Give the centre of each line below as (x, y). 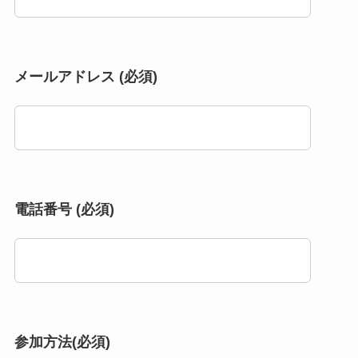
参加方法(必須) (62, 342)
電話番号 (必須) (64, 209)
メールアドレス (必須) (86, 76)
